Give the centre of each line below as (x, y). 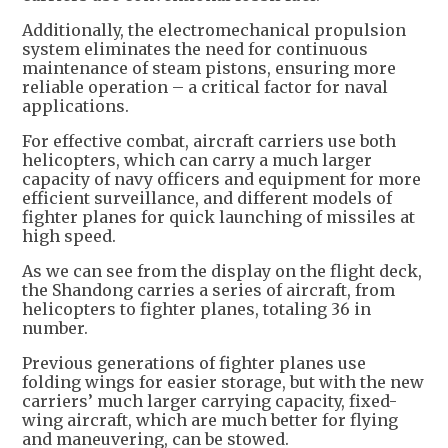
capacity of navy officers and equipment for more (221, 178)
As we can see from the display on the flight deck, (222, 270)
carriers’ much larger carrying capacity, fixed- (209, 400)
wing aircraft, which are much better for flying (210, 419)
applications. (75, 105)
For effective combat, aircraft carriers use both (209, 140)
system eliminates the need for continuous (195, 48)
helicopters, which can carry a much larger (197, 159)
